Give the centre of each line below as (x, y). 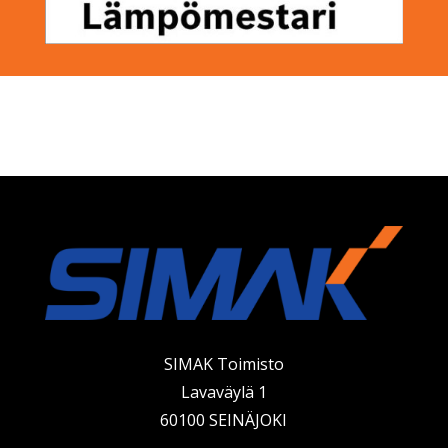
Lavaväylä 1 (223, 392)
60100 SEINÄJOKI (224, 420)
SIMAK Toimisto (223, 364)
